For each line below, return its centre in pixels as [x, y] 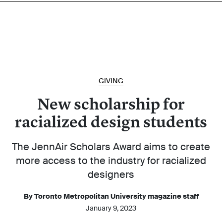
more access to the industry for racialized [111, 161]
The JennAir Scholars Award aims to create [111, 147]
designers [111, 174]
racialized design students [111, 122]
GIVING [111, 81]
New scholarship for [111, 104]
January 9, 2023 [111, 208]
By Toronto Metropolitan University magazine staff [111, 196]
